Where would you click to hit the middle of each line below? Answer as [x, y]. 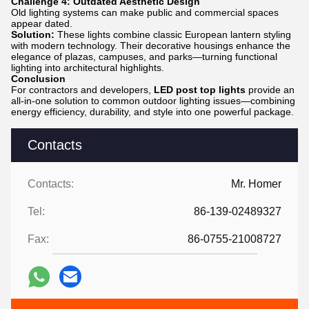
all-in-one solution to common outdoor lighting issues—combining [153, 101]
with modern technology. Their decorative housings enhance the [151, 46]
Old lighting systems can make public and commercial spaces [145, 12]
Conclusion [38, 79]
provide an [270, 90]
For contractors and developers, [82, 90]
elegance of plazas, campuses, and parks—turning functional [144, 57]
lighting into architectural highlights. [88, 68]
